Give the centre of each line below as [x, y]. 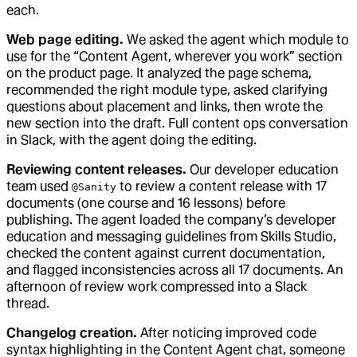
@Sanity [94, 186]
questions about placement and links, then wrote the [165, 106]
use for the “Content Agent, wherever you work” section [175, 56]
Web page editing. [65, 39]
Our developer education [263, 169]
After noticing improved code [227, 332]
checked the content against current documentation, [166, 253]
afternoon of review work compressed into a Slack [157, 286]
